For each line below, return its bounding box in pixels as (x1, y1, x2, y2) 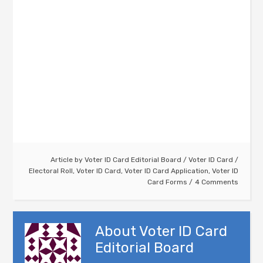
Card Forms (147, 178, 187, 187)
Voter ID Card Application (124, 167, 208, 176)
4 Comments (194, 178, 238, 187)
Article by (50, 156, 85, 164)
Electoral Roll (28, 167, 73, 176)
